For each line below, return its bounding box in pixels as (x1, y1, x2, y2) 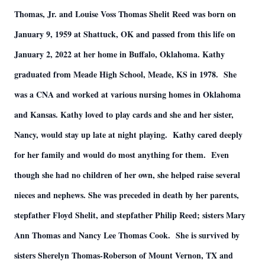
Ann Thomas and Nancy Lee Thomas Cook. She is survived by (14, 229, 240, 241)
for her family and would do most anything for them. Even (14, 148, 229, 161)
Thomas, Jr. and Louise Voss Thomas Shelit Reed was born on (14, 8, 236, 20)
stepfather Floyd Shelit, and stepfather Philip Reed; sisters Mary (14, 209, 245, 221)
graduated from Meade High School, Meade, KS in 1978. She (14, 68, 237, 80)
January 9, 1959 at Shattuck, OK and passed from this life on (14, 28, 235, 40)
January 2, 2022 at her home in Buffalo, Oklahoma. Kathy (14, 48, 225, 60)
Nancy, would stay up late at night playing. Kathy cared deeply (14, 128, 243, 141)
